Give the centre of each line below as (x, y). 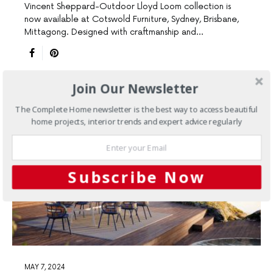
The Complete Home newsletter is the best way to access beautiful (137, 109)
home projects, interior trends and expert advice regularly (137, 121)
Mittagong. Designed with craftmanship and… (114, 32)
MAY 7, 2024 (45, 268)
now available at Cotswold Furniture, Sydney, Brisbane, (132, 19)
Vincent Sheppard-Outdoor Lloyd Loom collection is (128, 7)
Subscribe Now (136, 177)
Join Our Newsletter (135, 88)
